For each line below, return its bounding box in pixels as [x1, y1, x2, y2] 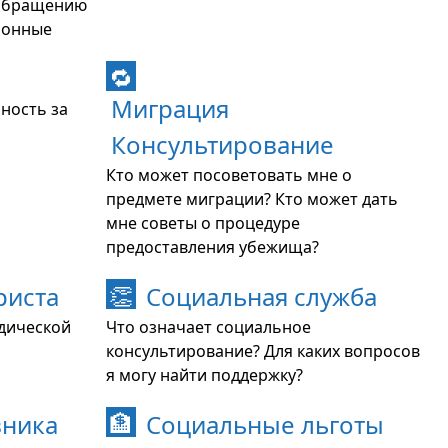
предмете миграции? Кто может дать [106, 188, 398, 210]
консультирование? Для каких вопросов [106, 340, 420, 362]
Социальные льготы [146, 408, 384, 441]
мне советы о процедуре [106, 212, 300, 234]
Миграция [111, 92, 229, 125]
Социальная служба [146, 280, 377, 313]
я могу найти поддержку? [106, 364, 303, 386]
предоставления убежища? [106, 236, 319, 258]
